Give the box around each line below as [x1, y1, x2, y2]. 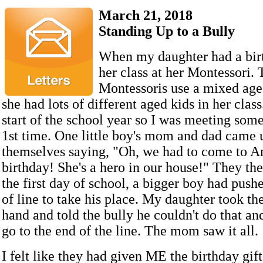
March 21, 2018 [99, 8, 193, 23]
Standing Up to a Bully [99, 23, 235, 39]
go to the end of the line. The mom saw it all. [2, 223, 258, 238]
